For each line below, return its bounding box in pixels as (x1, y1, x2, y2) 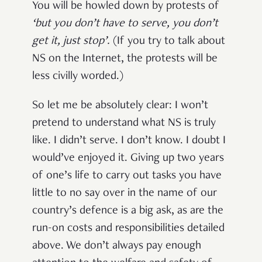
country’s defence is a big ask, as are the (32, 205, 223, 218)
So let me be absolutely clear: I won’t (32, 100, 208, 112)
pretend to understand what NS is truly (32, 118, 216, 130)
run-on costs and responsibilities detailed (32, 223, 225, 235)
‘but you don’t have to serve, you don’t (32, 18, 218, 30)
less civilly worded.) (32, 71, 123, 83)
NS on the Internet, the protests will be (32, 53, 218, 65)
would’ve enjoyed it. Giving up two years (32, 153, 224, 165)
